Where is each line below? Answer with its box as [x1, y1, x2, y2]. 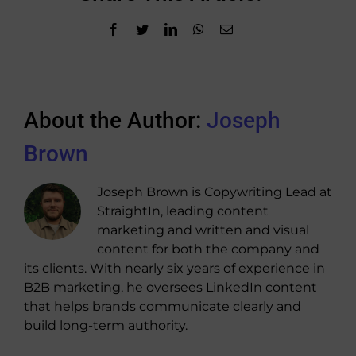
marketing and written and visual [97, 222, 309, 238]
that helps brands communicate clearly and [24, 299, 301, 314]
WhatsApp [203, 22, 257, 35]
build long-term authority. [24, 318, 188, 333]
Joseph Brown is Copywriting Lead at [97, 184, 332, 199]
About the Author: [24, 107, 207, 133]
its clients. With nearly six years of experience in [24, 261, 325, 276]
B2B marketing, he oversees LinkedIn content [24, 280, 317, 295]
